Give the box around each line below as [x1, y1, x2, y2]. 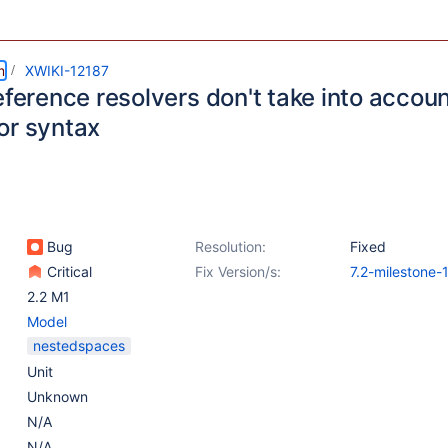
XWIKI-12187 [25, 62, 109, 79]
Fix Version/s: [195, 263, 281, 280]
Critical [43, 263, 92, 280]
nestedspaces [33, 337, 125, 354]
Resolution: [195, 238, 266, 255]
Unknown [27, 388, 88, 405]
